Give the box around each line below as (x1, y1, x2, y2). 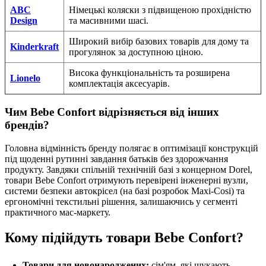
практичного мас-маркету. (5, 207, 110, 217)
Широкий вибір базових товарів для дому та (69, 36, 249, 47)
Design (10, 15, 37, 26)
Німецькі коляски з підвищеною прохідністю (69, 5, 251, 15)
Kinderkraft (10, 42, 59, 52)
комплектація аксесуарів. (69, 78, 170, 89)
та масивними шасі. (69, 15, 148, 26)
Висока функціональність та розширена (69, 68, 230, 78)
